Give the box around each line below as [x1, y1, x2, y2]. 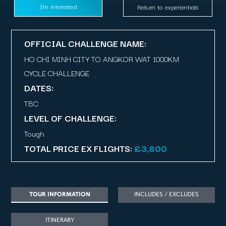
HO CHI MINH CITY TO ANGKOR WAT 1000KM [24, 52, 180, 65]
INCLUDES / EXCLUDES [134, 191, 199, 198]
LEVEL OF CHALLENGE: [24, 111, 117, 125]
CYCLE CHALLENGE [24, 67, 90, 79]
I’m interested [39, 1, 77, 11]
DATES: [24, 81, 54, 94]
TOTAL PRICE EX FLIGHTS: [24, 141, 133, 155]
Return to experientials [137, 1, 198, 12]
